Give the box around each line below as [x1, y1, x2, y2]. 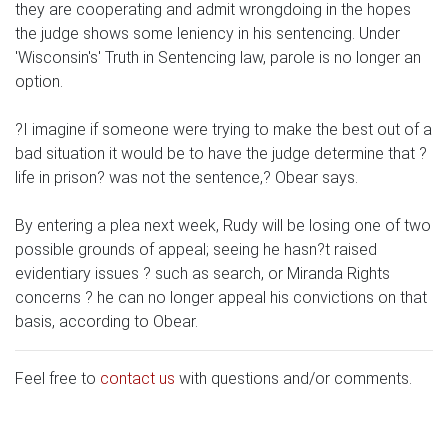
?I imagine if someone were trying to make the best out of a [15, 120, 432, 140]
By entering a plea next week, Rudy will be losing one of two [15, 216, 431, 236]
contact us [100, 369, 175, 389]
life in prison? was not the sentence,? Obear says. [15, 168, 358, 188]
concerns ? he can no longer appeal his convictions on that [15, 288, 427, 308]
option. [15, 72, 63, 92]
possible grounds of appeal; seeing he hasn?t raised [15, 240, 377, 260]
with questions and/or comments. [175, 369, 412, 389]
